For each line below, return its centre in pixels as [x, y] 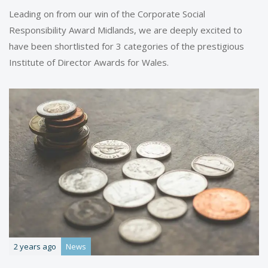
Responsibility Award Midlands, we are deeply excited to [126, 30]
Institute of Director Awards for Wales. [89, 63]
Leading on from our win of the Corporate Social [107, 14]
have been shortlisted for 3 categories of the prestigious [127, 46]
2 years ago [35, 246]
